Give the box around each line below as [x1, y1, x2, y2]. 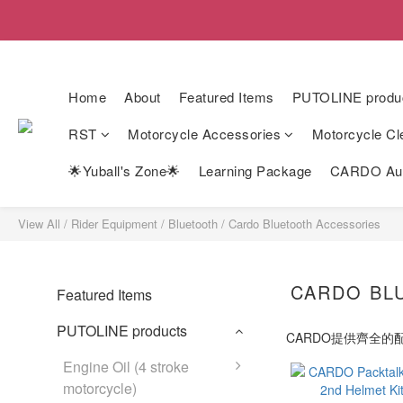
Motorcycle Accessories [128, 124, 281, 143]
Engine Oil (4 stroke [63, 356, 189, 377]
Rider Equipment [71, 215, 157, 232]
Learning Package [198, 161, 312, 180]
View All [18, 215, 60, 232]
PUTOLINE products [57, 320, 187, 341]
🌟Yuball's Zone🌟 [68, 161, 181, 180]
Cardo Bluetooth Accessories [228, 215, 381, 232]
